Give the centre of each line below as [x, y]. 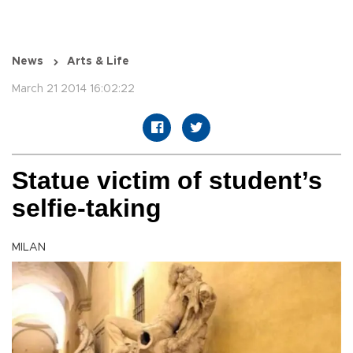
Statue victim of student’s [167, 181]
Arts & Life [98, 62]
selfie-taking [87, 208]
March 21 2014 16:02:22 [73, 89]
